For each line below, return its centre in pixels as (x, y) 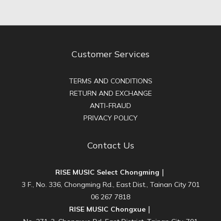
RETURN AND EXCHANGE (110, 93)
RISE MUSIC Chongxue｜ (110, 209)
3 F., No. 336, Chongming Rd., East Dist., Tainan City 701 (110, 185)
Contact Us (110, 146)
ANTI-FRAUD (110, 106)
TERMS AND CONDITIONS (110, 81)
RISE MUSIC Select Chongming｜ (110, 172)
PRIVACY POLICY (110, 118)
